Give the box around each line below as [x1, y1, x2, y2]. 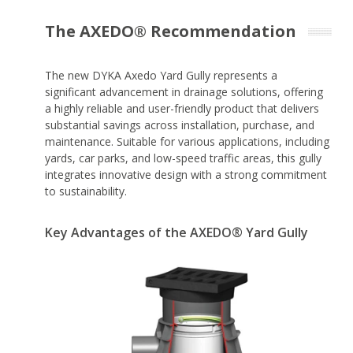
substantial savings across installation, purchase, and [45, 117, 315, 132]
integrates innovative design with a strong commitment [45, 166, 328, 182]
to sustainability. [45, 183, 128, 199]
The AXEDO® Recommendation [45, 20, 297, 42]
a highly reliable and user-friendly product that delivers [45, 100, 320, 116]
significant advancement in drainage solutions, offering [45, 84, 324, 99]
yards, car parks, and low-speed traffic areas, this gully [45, 150, 322, 165]
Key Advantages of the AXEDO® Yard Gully [45, 223, 309, 241]
